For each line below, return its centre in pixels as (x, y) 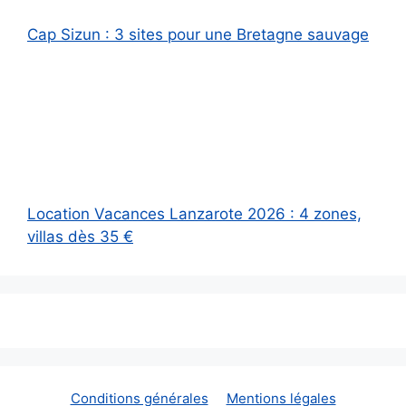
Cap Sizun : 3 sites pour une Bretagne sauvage (198, 34)
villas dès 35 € (80, 237)
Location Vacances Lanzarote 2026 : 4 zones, (194, 214)
